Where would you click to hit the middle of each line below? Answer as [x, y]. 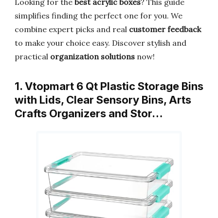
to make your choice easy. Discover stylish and [100, 43]
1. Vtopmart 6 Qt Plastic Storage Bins [109, 86]
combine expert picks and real [72, 29]
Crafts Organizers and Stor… [89, 113]
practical [32, 56]
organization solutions [92, 56]
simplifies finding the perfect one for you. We [99, 16]
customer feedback [165, 29]
